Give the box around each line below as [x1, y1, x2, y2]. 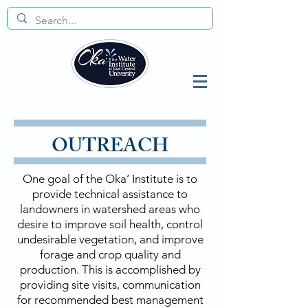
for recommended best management [16, 293, 203, 307]
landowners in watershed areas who [20, 202, 200, 216]
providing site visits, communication [19, 278, 201, 291]
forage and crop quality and [39, 247, 181, 261]
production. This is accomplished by [19, 263, 201, 276]
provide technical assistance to [32, 187, 188, 201]
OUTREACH [52, 131, 168, 165]
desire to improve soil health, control [17, 217, 203, 231]
